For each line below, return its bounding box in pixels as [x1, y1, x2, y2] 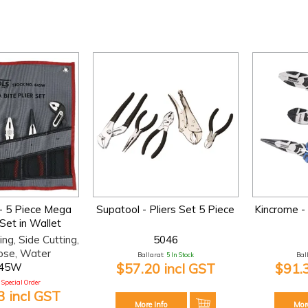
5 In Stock [166, 250, 194, 258]
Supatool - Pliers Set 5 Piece [96, 202, 235, 216]
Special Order [1, 278, 41, 286]
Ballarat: [137, 250, 164, 258]
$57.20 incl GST [115, 259, 215, 277]
